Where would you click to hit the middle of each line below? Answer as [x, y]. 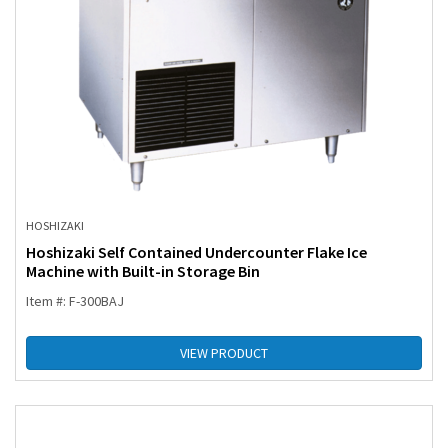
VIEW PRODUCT [224, 353]
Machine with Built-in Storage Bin [143, 271]
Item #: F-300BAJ [75, 301]
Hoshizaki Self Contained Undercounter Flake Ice [196, 252]
